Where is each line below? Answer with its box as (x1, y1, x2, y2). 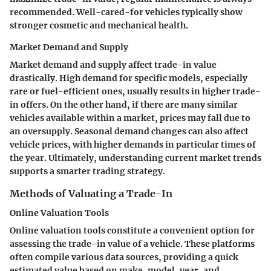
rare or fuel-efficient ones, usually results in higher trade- (10, 85, 261, 97)
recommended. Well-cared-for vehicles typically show (10, 6, 243, 18)
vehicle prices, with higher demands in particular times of (10, 139, 256, 150)
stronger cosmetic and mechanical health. (10, 19, 188, 31)
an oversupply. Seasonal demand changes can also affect (10, 125, 249, 137)
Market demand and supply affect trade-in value (10, 59, 217, 70)
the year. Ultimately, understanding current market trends (10, 152, 261, 163)
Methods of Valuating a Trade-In (10, 187, 172, 200)
